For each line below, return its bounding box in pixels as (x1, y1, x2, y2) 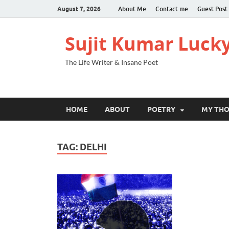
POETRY (147, 105, 175, 113)
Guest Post (197, 5, 227, 13)
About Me (118, 5, 146, 13)
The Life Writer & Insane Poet (65, 58, 158, 66)
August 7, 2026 (57, 5, 101, 13)
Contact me (155, 5, 188, 13)
